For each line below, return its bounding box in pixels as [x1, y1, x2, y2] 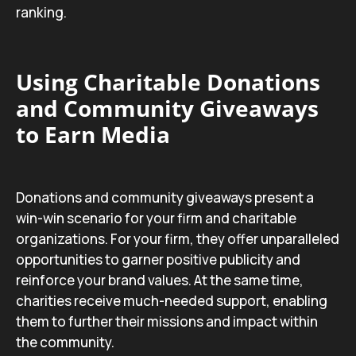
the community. [16, 333, 114, 351]
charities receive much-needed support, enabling [16, 292, 327, 310]
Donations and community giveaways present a [16, 188, 314, 207]
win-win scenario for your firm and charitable [16, 209, 296, 227]
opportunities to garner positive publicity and [16, 250, 300, 269]
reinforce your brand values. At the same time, [16, 271, 304, 289]
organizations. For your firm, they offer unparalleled [16, 230, 339, 248]
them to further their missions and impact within [16, 312, 318, 331]
